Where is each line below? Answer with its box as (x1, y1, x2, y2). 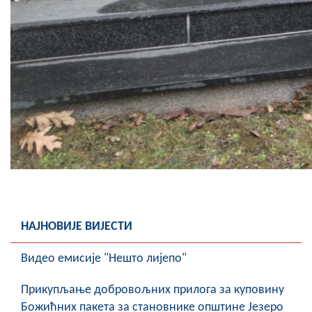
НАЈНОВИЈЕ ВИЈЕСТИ (21, 220, 132, 234)
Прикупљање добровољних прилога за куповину (21, 283, 284, 297)
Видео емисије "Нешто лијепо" (21, 252, 187, 266)
